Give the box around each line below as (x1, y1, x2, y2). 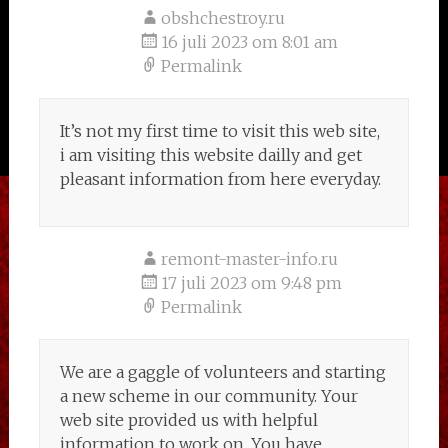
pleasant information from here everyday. (59, 169, 381, 189)
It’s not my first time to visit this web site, (59, 121, 380, 141)
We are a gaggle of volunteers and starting (59, 362, 386, 382)
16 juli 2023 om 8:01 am (160, 32, 338, 52)
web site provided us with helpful (59, 410, 318, 430)
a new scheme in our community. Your (59, 386, 358, 406)
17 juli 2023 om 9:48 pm (160, 273, 342, 293)
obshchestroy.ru (160, 8, 285, 28)
